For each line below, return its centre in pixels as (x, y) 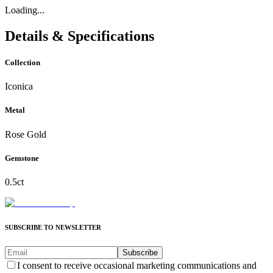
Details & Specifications (80, 36)
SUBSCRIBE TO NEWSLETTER (53, 227)
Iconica (19, 87)
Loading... (25, 10)
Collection (23, 63)
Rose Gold (26, 134)
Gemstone (22, 158)
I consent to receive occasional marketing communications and (137, 265)
